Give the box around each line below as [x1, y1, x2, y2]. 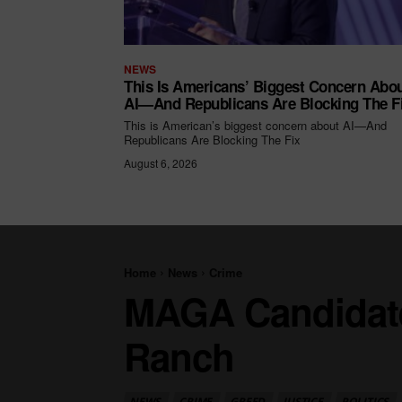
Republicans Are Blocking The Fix [124, 131, 301, 149]
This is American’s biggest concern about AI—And [124, 117, 387, 135]
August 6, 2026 [124, 155, 197, 171]
